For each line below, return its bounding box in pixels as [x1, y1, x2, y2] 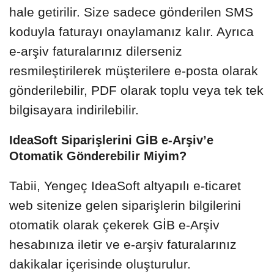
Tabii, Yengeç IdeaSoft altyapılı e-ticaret [9, 178, 241, 193]
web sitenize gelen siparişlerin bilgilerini [9, 198, 241, 212]
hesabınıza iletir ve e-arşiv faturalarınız [9, 237, 237, 251]
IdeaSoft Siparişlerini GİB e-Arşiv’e [9, 133, 213, 147]
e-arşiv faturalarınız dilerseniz [9, 43, 182, 58]
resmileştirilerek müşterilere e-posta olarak [9, 63, 258, 78]
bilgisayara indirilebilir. [9, 102, 139, 117]
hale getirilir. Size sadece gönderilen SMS [9, 4, 253, 19]
